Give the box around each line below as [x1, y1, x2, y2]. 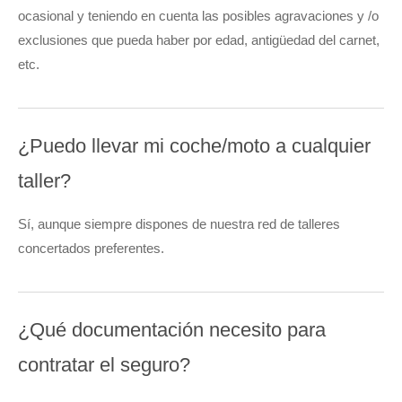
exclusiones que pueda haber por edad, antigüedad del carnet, [18, 32, 380, 48]
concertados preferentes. [18, 240, 164, 257]
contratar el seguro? [18, 354, 190, 377]
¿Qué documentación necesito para [18, 319, 326, 342]
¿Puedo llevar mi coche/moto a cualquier [18, 135, 371, 158]
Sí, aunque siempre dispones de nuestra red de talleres [18, 216, 340, 232]
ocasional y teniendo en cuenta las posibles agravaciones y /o [18, 8, 379, 24]
